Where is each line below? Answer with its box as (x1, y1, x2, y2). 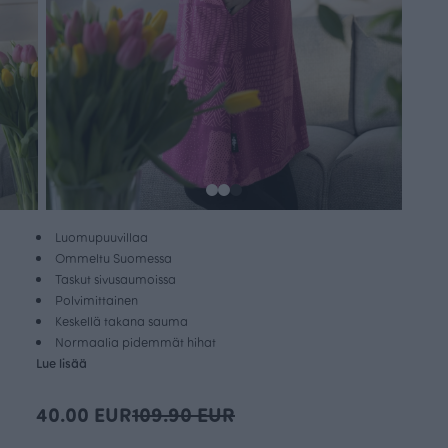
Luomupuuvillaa (55, 227, 148, 245)
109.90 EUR (132, 399, 235, 427)
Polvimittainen (55, 290, 138, 308)
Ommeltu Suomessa (55, 248, 172, 266)
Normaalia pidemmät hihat (55, 332, 216, 350)
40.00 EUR (36, 399, 132, 427)
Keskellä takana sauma (55, 311, 188, 329)
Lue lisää (36, 353, 87, 371)
